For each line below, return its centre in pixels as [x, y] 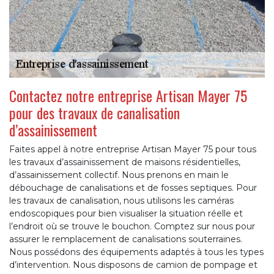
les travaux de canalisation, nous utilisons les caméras [121, 200]
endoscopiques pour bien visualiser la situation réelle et [126, 213]
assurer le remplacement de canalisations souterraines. [126, 239]
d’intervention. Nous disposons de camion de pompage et [133, 265]
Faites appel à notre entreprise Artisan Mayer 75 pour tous [133, 149]
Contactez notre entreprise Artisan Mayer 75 [128, 95]
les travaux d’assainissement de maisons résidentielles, [125, 162]
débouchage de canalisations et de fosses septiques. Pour [133, 187]
